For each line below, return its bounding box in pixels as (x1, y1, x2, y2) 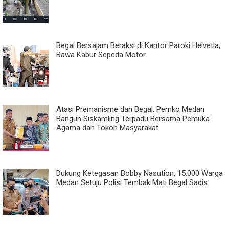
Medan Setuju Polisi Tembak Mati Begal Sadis (56, 177, 208, 187)
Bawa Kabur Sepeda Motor (56, 50, 146, 59)
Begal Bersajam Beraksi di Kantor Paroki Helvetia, (56, 40, 220, 50)
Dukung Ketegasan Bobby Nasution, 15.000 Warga (56, 168, 223, 178)
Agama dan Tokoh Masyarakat (56, 123, 158, 132)
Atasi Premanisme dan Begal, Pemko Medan (56, 104, 204, 114)
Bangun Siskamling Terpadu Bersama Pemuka (56, 113, 210, 123)
